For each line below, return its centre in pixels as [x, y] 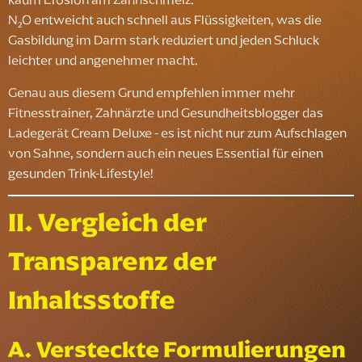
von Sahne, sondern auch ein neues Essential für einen [166, 152]
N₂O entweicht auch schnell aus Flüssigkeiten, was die [165, 20]
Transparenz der [112, 261]
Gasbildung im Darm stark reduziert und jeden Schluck [164, 40]
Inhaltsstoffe [92, 300]
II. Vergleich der [107, 223]
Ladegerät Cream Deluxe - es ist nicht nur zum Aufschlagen [177, 132]
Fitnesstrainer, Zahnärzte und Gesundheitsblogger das [166, 112]
